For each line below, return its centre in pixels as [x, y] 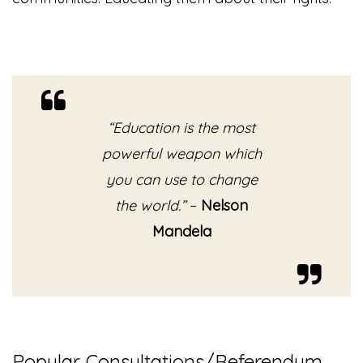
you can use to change [181, 180]
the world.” [150, 206]
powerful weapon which [181, 154]
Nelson [224, 206]
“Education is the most [181, 128]
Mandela [181, 232]
